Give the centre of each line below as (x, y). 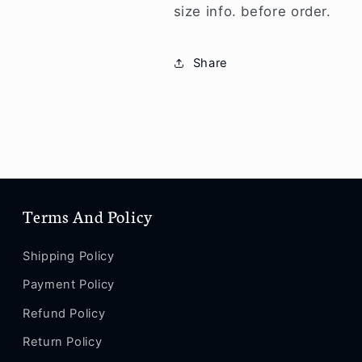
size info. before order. (252, 11)
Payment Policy (69, 285)
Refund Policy (64, 313)
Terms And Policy (88, 215)
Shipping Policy (69, 256)
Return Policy (63, 342)
